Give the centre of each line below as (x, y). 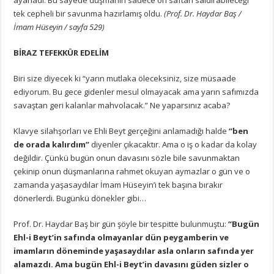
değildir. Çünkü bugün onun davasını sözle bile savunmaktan (127, 157)
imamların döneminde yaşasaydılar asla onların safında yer (134, 250)
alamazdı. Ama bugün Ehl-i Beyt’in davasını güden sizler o (131, 264)
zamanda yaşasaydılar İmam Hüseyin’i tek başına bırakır (118, 184)
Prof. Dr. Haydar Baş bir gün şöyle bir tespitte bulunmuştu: (121, 224)
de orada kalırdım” (52, 144)
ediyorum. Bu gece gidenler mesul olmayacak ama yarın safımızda (136, 91)
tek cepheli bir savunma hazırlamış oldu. (89, 13)
